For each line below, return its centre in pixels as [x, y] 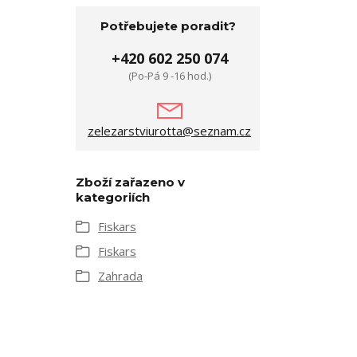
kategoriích [113, 197]
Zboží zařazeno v [130, 182]
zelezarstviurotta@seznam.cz [169, 131]
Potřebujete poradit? [168, 26]
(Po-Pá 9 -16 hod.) [169, 76]
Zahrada [120, 276]
